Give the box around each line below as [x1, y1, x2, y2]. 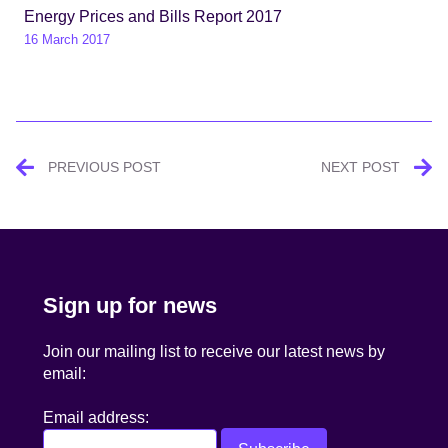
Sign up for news [43, 292, 218, 318]
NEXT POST [321, 159, 400, 175]
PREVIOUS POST [48, 159, 161, 175]
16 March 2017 [24, 31, 110, 47]
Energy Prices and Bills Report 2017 [24, 6, 282, 25]
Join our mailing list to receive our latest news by [43, 341, 386, 360]
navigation [15, 185, 161, 218]
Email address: [43, 408, 150, 427]
